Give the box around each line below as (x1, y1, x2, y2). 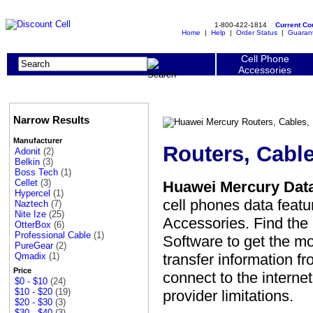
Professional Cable (15, 230, 91, 241)
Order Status (236, 29, 277, 36)
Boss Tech (15, 167, 58, 178)
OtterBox (15, 219, 51, 231)
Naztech (15, 198, 48, 210)
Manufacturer (13, 136, 62, 145)
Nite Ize (15, 209, 46, 220)
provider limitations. (163, 287, 293, 305)
